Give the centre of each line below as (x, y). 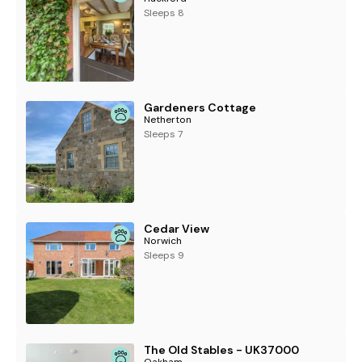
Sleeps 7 (164, 135)
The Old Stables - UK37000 (222, 350)
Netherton (168, 120)
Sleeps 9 (164, 256)
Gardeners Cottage (200, 108)
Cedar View (177, 229)
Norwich (163, 241)
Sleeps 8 (164, 13)
